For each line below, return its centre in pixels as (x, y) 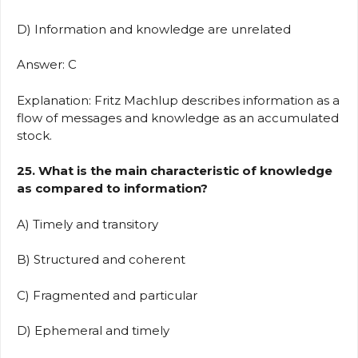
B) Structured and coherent (104, 260)
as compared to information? (112, 189)
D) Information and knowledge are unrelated (157, 29)
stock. (34, 135)
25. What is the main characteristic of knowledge (175, 171)
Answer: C (50, 65)
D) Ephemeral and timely (96, 331)
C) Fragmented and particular (110, 295)
